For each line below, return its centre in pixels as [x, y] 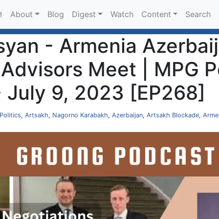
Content [156, 14]
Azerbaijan [127, 115]
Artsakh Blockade [173, 115]
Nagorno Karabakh [80, 115]
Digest [84, 14]
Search [198, 14]
